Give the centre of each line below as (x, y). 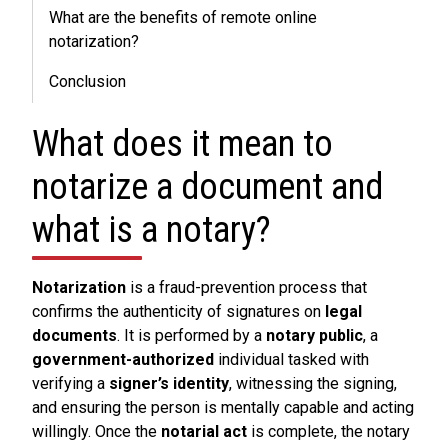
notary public (314, 335)
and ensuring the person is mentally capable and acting (223, 407)
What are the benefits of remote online (183, 17)
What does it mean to (182, 144)
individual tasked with (291, 359)
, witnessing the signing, (313, 383)
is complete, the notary (328, 431)
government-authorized (123, 359)
